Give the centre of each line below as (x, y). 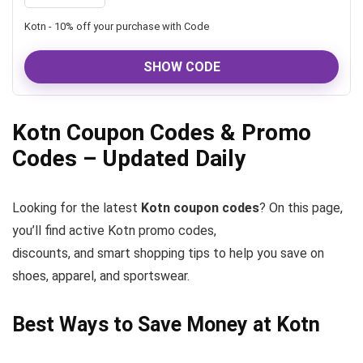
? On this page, (301, 208)
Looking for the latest (77, 208)
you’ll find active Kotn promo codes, (114, 231)
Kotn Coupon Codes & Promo (162, 132)
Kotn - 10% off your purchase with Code (117, 26)
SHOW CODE (181, 67)
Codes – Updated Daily (129, 158)
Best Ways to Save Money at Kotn (166, 325)
